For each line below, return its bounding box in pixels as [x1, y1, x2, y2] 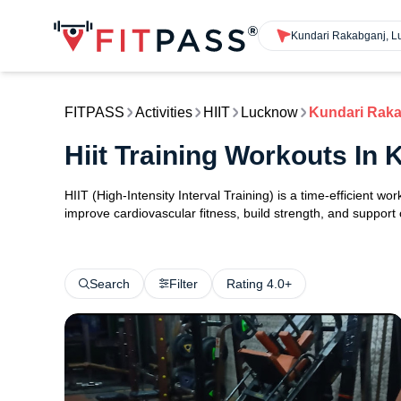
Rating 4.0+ [226, 277, 292, 291]
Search [90, 277, 130, 291]
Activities [135, 105, 192, 120]
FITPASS [64, 105, 124, 120]
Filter [169, 277, 198, 291]
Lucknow [241, 105, 298, 120]
